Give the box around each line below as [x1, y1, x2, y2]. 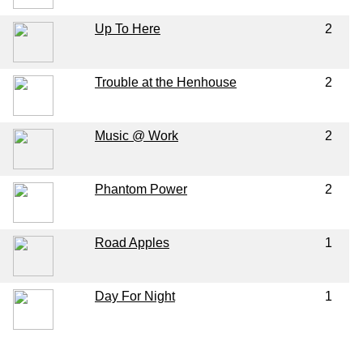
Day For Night [94, 288, 175, 303]
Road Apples [94, 235, 169, 250]
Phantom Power [94, 181, 187, 196]
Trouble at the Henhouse [94, 75, 237, 89]
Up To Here [94, 21, 160, 36]
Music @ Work [94, 128, 178, 143]
